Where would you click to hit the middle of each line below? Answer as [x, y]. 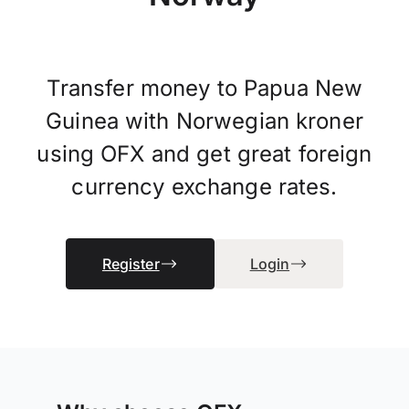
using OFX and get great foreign [204, 154]
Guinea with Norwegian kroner [204, 121]
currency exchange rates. [204, 187]
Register [131, 264]
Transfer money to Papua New [204, 88]
